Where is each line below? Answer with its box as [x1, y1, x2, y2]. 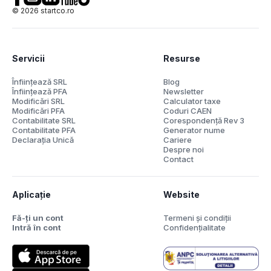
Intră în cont [12, 223, 61, 232]
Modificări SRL [12, 96, 65, 106]
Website [163, 189, 200, 200]
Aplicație [12, 189, 51, 200]
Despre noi [163, 145, 204, 154]
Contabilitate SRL [12, 116, 76, 125]
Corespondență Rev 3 [163, 116, 244, 125]
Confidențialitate [163, 223, 226, 232]
